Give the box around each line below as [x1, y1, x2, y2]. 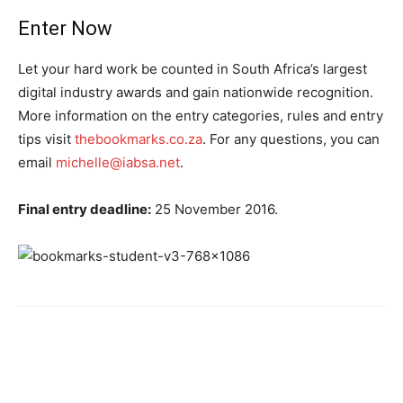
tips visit [18, 130, 75, 148]
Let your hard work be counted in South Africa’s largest [18, 60, 367, 77]
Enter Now [18, 17, 112, 40]
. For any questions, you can [202, 130, 380, 148]
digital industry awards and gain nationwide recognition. [18, 84, 373, 101]
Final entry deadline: [18, 201, 151, 218]
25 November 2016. [151, 201, 278, 218]
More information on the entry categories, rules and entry [18, 107, 383, 124]
